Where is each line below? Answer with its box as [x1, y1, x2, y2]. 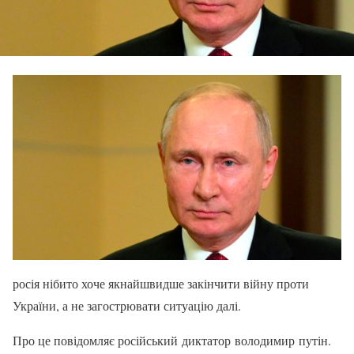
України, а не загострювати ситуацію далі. [13, 296, 241, 314]
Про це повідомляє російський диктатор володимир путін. [13, 331, 331, 348]
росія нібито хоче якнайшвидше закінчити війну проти [13, 274, 309, 292]
